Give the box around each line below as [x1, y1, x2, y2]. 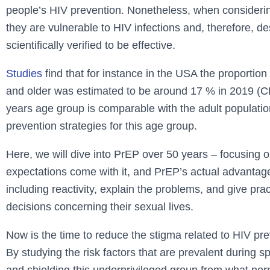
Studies [6, 67, 42, 80]
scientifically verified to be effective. [6, 39, 175, 52]
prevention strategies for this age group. [6, 120, 197, 133]
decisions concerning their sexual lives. [6, 201, 193, 213]
